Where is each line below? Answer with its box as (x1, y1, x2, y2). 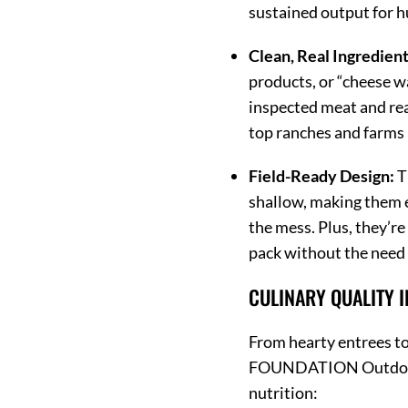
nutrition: (249, 382, 319, 403)
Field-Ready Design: (249, 165, 395, 186)
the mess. (249, 216, 316, 237)
